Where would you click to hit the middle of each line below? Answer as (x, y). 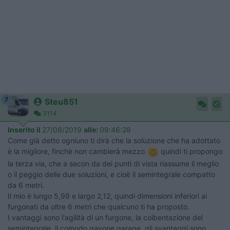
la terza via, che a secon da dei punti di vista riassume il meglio (113, 163)
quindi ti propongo (190, 151)
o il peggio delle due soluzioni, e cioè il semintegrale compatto (111, 174)
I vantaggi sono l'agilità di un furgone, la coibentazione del (105, 217)
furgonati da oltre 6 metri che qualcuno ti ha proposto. (99, 206)
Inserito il (25, 130)
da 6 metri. (26, 185)
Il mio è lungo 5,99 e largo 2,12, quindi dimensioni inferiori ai (107, 196)
